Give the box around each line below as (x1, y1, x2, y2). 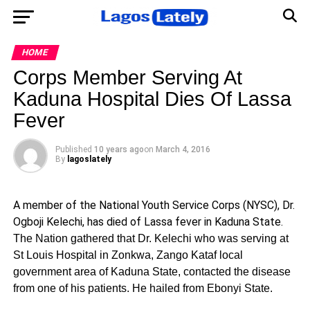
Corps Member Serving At (12, 66, 242, 89)
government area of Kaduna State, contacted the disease (12, 266, 291, 277)
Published (55, 145, 92, 154)
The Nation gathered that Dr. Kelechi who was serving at (12, 232, 289, 244)
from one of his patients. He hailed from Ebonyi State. (12, 282, 273, 294)
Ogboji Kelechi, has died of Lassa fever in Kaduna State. (12, 215, 283, 228)
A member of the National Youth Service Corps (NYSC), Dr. (12, 199, 295, 212)
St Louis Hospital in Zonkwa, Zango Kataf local (12, 249, 243, 261)
